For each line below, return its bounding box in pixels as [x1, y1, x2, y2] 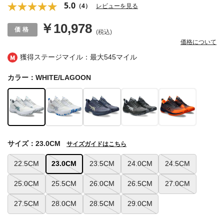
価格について [180, 38, 216, 46]
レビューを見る [96, 1, 138, 10]
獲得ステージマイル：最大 [20, 53, 104, 61]
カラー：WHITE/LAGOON [7, 73, 91, 82]
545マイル [104, 53, 137, 61]
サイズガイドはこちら [66, 140, 126, 147]
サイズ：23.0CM [7, 139, 60, 147]
